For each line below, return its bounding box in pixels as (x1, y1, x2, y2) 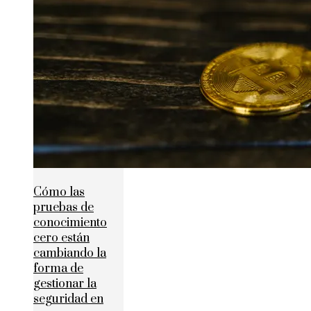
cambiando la (33, 245, 106, 261)
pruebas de (33, 199, 94, 215)
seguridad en (33, 291, 103, 307)
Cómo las (33, 184, 85, 200)
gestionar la (33, 276, 96, 292)
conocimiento (33, 215, 107, 230)
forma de (33, 260, 83, 276)
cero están (33, 230, 90, 246)
